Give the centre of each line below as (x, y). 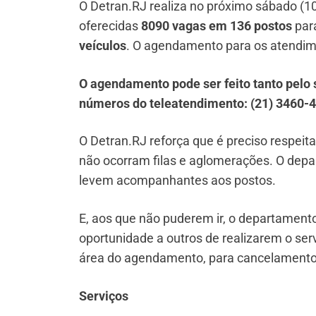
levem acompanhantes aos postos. (177, 181)
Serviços (104, 296)
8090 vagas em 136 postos (217, 26)
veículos (103, 46)
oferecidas (110, 26)
